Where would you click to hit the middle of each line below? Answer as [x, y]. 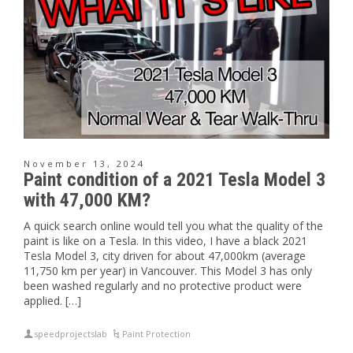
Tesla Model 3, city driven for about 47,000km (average [165, 255]
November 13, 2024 [84, 163]
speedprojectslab [71, 333]
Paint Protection [157, 333]
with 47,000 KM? [87, 200]
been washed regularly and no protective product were [163, 285]
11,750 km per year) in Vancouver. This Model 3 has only [168, 270]
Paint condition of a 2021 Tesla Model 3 [175, 179]
